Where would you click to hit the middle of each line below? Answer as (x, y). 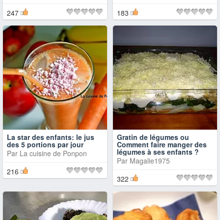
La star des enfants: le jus (51, 137)
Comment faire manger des (162, 144)
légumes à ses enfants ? (158, 152)
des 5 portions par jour (45, 144)
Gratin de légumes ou (153, 137)
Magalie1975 (150, 161)
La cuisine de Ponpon (53, 153)
